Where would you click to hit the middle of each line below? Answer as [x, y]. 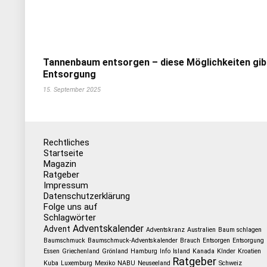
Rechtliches [66, 142]
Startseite [63, 153]
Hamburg [144, 251]
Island [181, 251]
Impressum [66, 185]
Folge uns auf [70, 207]
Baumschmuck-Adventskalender [132, 240]
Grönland [115, 251]
